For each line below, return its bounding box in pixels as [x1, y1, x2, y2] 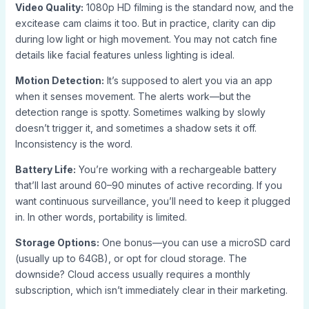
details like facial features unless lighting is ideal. [14, 49, 235, 61]
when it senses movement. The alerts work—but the [14, 90, 251, 103]
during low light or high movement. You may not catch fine [14, 33, 277, 46]
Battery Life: [14, 163, 76, 176]
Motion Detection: [14, 74, 104, 87]
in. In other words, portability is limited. [14, 211, 187, 223]
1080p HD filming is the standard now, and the [83, 1, 294, 14]
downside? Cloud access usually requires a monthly [14, 268, 250, 281]
